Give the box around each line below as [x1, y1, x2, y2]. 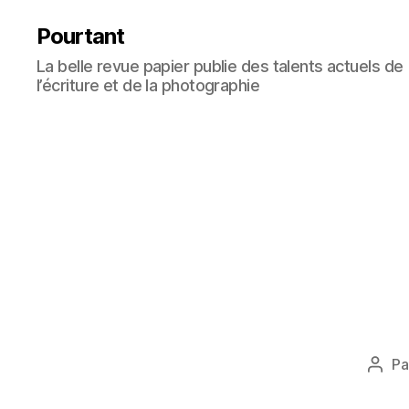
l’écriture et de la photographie [37, 76, 260, 95]
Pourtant [37, 23, 125, 49]
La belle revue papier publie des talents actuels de [37, 57, 404, 76]
